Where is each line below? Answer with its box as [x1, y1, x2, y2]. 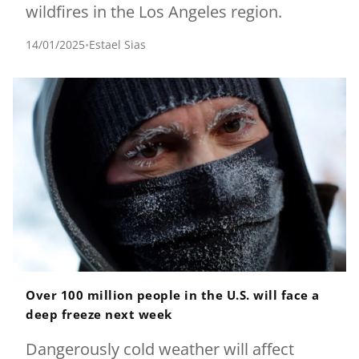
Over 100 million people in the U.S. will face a [26, 286, 320, 303]
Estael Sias [89, 36, 146, 52]
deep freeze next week [26, 305, 172, 322]
